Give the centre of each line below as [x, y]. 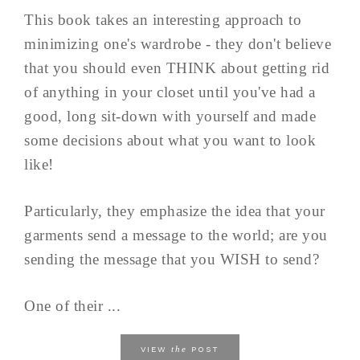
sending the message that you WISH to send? [172, 260]
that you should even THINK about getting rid [177, 68]
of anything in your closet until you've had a [170, 92]
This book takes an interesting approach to [163, 20]
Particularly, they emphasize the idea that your [175, 211]
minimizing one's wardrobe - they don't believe [178, 44]
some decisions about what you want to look [170, 141]
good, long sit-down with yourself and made [170, 117]
